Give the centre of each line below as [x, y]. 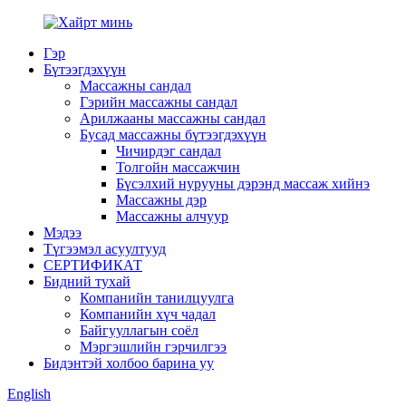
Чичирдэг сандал [169, 151]
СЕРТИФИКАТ [93, 265]
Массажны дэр [161, 200]
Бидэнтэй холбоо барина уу [129, 363]
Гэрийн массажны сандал [159, 102]
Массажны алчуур [172, 216]
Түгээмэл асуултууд [105, 249]
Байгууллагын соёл [139, 330]
